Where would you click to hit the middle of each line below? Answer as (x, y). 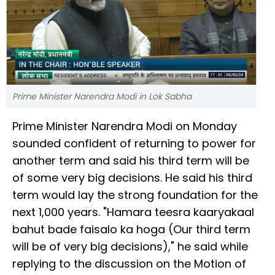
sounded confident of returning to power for (134, 144)
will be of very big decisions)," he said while (130, 247)
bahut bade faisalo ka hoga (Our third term (131, 230)
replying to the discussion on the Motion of (129, 264)
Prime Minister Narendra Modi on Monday (125, 126)
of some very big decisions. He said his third (132, 178)
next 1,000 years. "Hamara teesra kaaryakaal (133, 212)
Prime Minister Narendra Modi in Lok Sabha (102, 97)
